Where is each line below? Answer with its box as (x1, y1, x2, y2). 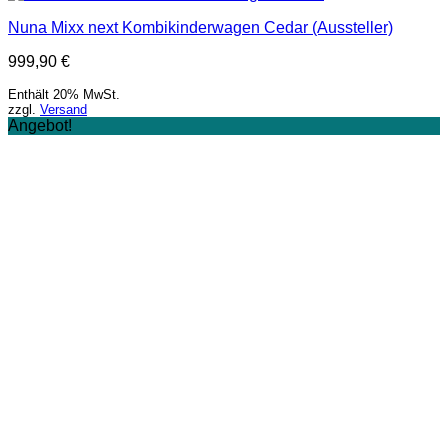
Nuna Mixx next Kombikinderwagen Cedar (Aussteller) (8, 19, 393, 36)
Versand (40, 102, 87, 117)
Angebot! (8, 117, 72, 134)
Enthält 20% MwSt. (8, 87, 120, 102)
